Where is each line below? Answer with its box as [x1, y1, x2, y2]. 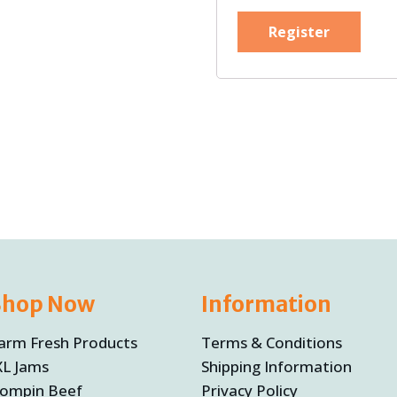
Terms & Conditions [201, 332, 343, 354]
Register [268, 22, 330, 43]
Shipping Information [201, 356, 353, 378]
